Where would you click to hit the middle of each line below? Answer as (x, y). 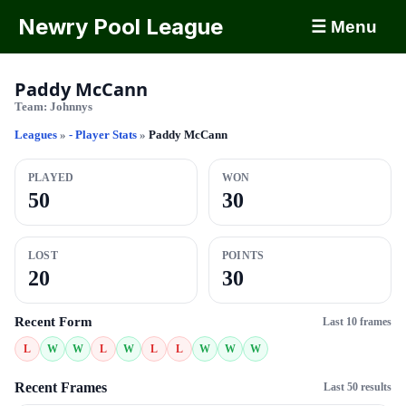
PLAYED (51, 178)
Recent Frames (61, 387)
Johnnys (71, 106)
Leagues (36, 135)
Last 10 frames (357, 321)
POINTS (243, 256)
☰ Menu (344, 27)
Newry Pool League (121, 27)
